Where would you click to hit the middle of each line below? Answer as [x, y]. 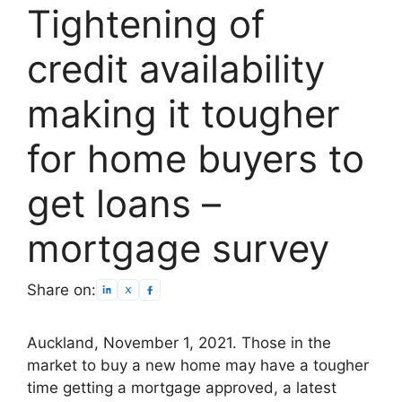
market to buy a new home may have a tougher [198, 365]
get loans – [124, 204]
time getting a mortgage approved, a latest [182, 387]
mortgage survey [178, 249]
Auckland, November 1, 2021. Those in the [179, 342]
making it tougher [184, 114]
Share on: [61, 289]
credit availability [176, 69]
